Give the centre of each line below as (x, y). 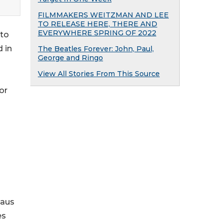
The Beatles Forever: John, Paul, (96, 49)
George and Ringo (70, 58)
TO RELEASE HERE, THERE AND (98, 24)
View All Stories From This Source (99, 74)
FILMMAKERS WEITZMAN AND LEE (103, 15)
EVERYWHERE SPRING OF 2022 (97, 33)
